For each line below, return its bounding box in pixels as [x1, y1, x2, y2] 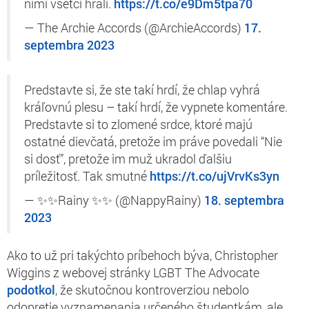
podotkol [7, 281, 55, 298]
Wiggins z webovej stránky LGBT [7, 263, 185, 281]
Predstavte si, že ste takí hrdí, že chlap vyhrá [24, 81, 260, 98]
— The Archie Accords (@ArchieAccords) [24, 19, 244, 36]
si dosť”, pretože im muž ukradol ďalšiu [24, 150, 232, 167]
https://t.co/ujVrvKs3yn [150, 168, 279, 184]
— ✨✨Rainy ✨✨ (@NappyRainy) [24, 192, 204, 208]
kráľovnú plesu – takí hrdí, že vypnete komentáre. [24, 99, 288, 115]
